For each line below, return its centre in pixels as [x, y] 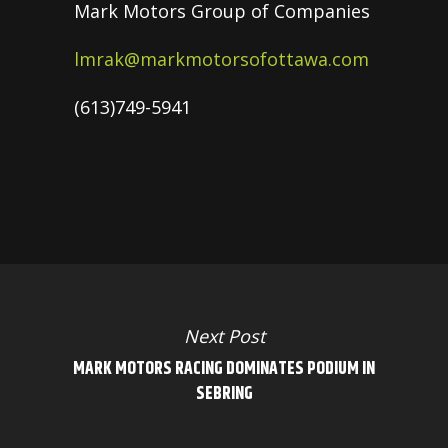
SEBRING [224, 394]
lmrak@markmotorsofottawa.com [221, 58]
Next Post [224, 336]
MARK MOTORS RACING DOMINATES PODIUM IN [224, 369]
